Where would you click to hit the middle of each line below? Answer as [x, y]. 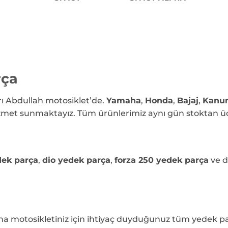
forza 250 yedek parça [162, 160]
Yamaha [124, 101]
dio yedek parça [76, 160]
